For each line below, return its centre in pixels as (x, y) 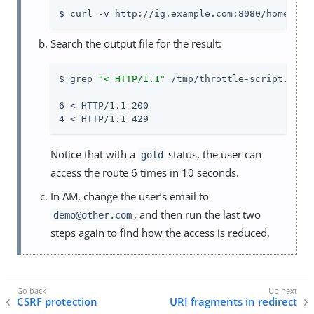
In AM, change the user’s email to (130, 196)
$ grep (78, 78)
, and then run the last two (198, 214)
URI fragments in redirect (233, 301)
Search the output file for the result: (136, 43)
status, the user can (214, 154)
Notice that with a (94, 154)
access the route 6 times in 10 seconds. (145, 172)
